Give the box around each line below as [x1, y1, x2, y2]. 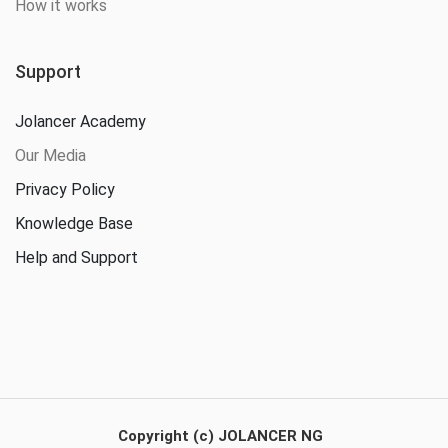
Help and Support [15, 248, 138, 268]
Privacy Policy [15, 180, 115, 200]
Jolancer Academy [15, 112, 146, 132]
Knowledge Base [15, 214, 133, 234]
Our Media [15, 146, 86, 166]
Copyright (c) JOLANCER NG [117, 427, 323, 446]
